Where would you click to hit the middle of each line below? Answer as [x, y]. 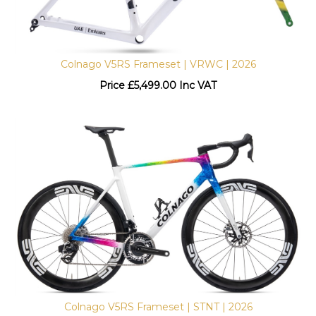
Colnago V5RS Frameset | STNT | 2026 [158, 301]
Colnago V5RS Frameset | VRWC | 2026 [158, 57]
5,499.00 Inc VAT [175, 79]
